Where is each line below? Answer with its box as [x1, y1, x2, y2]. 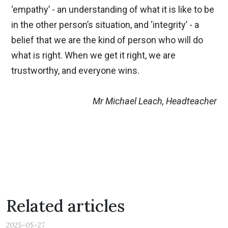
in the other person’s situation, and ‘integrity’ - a [11, 19, 199, 30]
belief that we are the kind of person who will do [11, 35, 203, 45]
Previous [16, 121, 52, 132]
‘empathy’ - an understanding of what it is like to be [11, 4, 214, 15]
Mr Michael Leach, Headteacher [93, 96, 217, 106]
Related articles [6, 195, 125, 216]
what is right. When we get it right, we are [11, 50, 176, 61]
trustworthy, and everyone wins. [11, 65, 139, 76]
